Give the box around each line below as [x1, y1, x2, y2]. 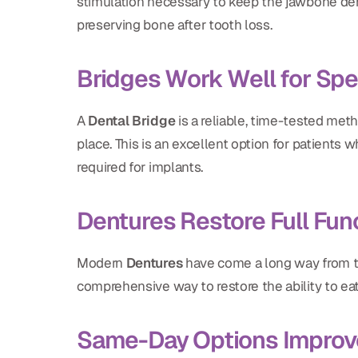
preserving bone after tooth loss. [77, 16, 272, 34]
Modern [77, 254, 126, 272]
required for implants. [77, 158, 203, 177]
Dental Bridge [88, 112, 176, 130]
